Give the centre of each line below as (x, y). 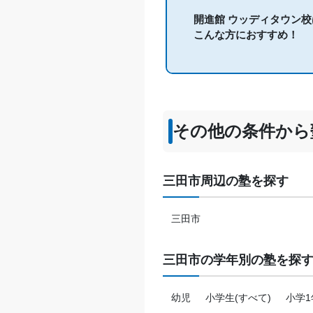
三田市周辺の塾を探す (226, 181)
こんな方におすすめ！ (246, 35)
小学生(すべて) (238, 298)
